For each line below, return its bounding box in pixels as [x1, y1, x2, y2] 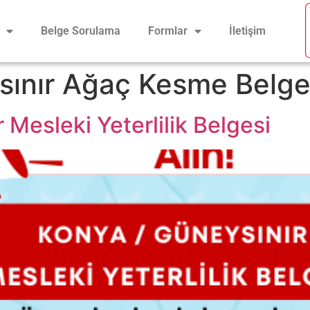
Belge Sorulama [40, 24, 120, 37]
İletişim [228, 24, 266, 37]
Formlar [147, 24, 188, 37]
